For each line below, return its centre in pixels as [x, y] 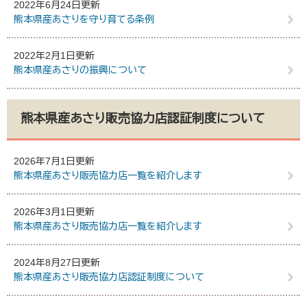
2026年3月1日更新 [54, 212]
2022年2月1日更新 [54, 56]
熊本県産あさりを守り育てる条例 [84, 19]
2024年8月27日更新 [57, 262]
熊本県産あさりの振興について [80, 70]
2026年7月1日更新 [54, 161]
